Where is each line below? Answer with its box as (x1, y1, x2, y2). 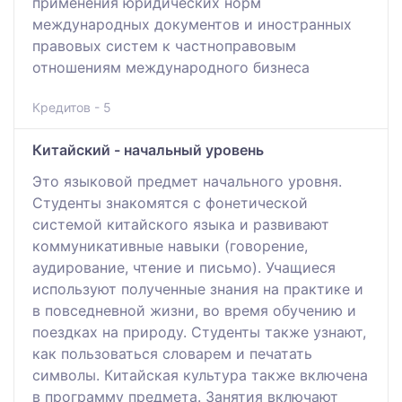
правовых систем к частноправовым (32, 36, 296, 55)
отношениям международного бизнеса (32, 57, 310, 76)
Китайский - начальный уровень (32, 140, 264, 159)
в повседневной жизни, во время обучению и (32, 301, 356, 319)
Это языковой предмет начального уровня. (32, 171, 342, 190)
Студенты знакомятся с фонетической (32, 193, 308, 212)
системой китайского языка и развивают (32, 214, 329, 233)
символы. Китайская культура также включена (32, 365, 368, 384)
